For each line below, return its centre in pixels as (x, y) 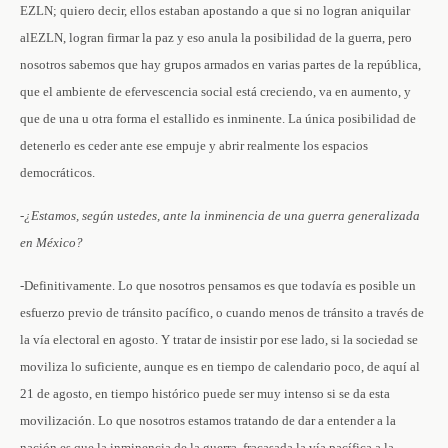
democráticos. (57, 172)
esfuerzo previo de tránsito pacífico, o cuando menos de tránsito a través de (222, 312)
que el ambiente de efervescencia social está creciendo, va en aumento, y (215, 91)
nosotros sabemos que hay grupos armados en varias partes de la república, (220, 64)
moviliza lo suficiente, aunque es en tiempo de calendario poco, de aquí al (220, 366)
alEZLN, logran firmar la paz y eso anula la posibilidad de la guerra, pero (216, 37)
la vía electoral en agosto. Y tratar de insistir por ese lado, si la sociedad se (219, 339)
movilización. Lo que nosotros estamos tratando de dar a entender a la (208, 420)
